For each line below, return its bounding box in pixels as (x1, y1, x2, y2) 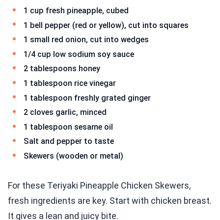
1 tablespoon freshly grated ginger (24, 93, 151, 103)
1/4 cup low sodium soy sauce (24, 49, 134, 59)
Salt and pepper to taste (24, 137, 114, 146)
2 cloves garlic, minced (24, 108, 107, 117)
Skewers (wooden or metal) (24, 151, 123, 161)
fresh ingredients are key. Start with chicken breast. (8, 195, 212, 206)
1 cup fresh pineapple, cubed (24, 5, 129, 15)
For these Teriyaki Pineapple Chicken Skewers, (8, 180, 191, 191)
